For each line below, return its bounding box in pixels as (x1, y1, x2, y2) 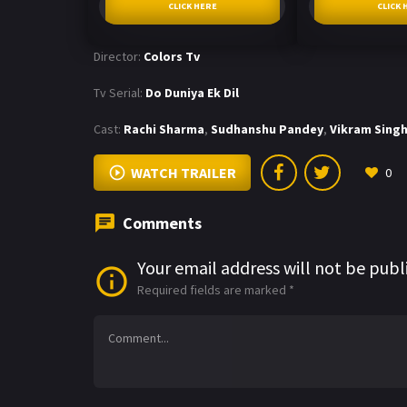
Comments (123, 212, 202, 233)
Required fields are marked (137, 281, 289, 298)
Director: (94, 47, 141, 65)
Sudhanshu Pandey (211, 120, 323, 137)
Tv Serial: (94, 84, 143, 101)
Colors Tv (144, 47, 200, 65)
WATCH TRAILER (130, 163, 236, 182)
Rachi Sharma (124, 120, 204, 137)
